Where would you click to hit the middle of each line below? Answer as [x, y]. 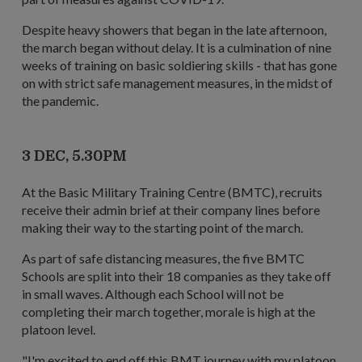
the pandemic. [60, 100]
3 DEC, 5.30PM [74, 156]
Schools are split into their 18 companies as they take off [177, 276]
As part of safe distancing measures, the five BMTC [163, 258]
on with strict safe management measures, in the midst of [177, 82]
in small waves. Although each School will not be [153, 293]
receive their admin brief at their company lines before [171, 209]
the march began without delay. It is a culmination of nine [177, 47]
